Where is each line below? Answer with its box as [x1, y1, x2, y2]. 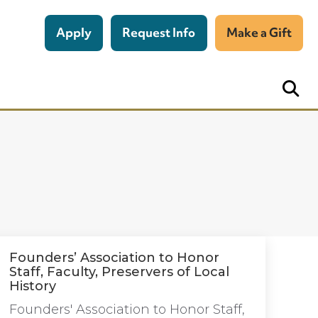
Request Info [122, 24, 196, 40]
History [9, 278, 56, 294]
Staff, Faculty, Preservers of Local [9, 264, 229, 280]
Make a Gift [226, 24, 292, 40]
